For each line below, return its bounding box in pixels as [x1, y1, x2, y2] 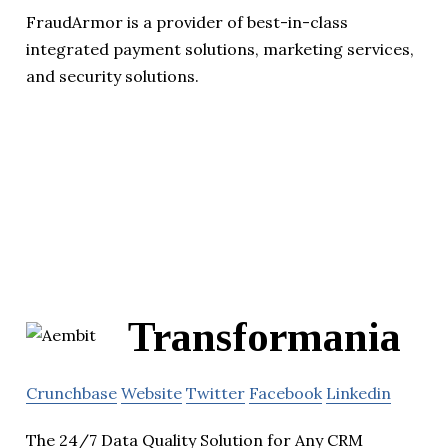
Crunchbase [26, 383, 117, 404]
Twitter [186, 383, 245, 404]
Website [121, 383, 182, 404]
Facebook [249, 383, 322, 404]
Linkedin [326, 383, 391, 404]
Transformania [128, 314, 401, 361]
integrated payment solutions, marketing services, [26, 39, 414, 60]
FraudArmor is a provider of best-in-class [26, 12, 348, 33]
